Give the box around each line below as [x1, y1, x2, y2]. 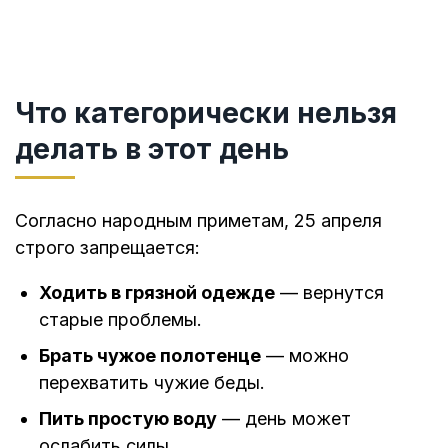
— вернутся [275, 281, 384, 303]
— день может [217, 407, 351, 429]
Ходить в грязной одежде [39, 281, 275, 303]
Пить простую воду [39, 407, 217, 429]
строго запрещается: [15, 236, 200, 258]
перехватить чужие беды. [39, 371, 265, 393]
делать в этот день [15, 131, 289, 166]
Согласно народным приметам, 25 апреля [15, 209, 382, 231]
